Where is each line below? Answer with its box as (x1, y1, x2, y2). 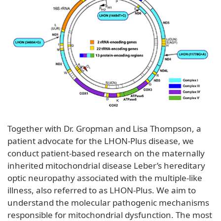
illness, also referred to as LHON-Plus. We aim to (7, 184, 196, 196)
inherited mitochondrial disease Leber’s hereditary (7, 159, 205, 171)
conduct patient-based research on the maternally (7, 147, 205, 159)
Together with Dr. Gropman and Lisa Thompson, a (7, 122, 201, 134)
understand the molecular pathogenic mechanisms (7, 196, 209, 208)
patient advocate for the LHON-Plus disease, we (7, 135, 194, 147)
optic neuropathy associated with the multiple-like (7, 172, 202, 184)
